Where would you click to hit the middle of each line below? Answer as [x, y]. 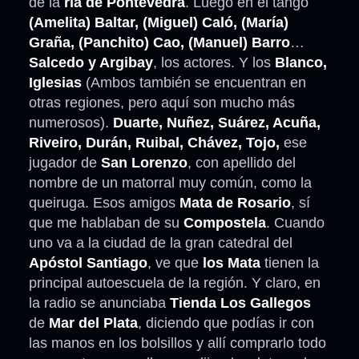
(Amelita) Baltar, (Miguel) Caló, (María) [159, 23]
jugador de [65, 163]
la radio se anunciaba [99, 303]
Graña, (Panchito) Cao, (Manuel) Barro [159, 43]
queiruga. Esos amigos [102, 203]
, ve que [173, 263]
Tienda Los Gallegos [240, 303]
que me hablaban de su [106, 223]
